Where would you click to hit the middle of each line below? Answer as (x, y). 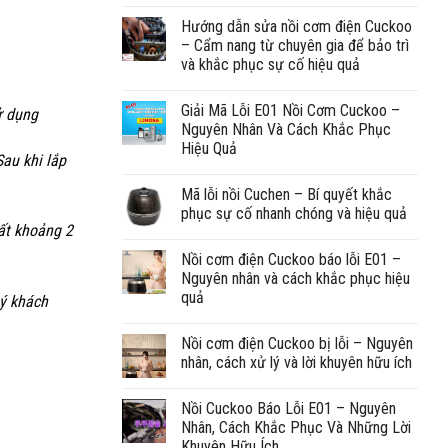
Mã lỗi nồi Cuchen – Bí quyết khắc (286, 194)
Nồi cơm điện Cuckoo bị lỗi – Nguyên (297, 343)
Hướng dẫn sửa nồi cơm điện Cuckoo (296, 26)
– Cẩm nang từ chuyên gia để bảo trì (295, 45)
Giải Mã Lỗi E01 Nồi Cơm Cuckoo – (290, 110)
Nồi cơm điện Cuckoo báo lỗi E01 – (291, 259)
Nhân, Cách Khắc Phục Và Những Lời (296, 427)
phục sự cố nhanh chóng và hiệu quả (294, 213)
